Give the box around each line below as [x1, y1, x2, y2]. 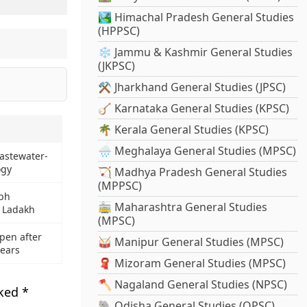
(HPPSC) [98, 23, 140, 39]
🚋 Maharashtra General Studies [98, 199, 268, 215]
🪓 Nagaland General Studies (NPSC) [98, 277, 288, 293]
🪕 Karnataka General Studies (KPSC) [98, 101, 290, 116]
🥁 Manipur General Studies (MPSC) [98, 234, 284, 250]
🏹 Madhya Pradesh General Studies [98, 164, 288, 180]
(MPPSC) [98, 178, 143, 194]
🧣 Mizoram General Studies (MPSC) [98, 256, 286, 271]
